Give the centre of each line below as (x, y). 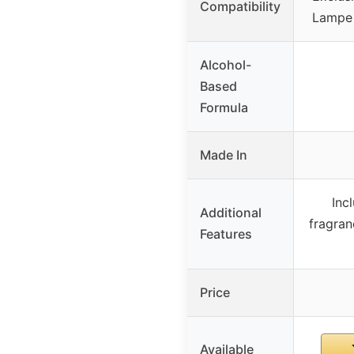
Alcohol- (226, 64)
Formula (224, 107)
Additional (231, 212)
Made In (224, 154)
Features (226, 233)
